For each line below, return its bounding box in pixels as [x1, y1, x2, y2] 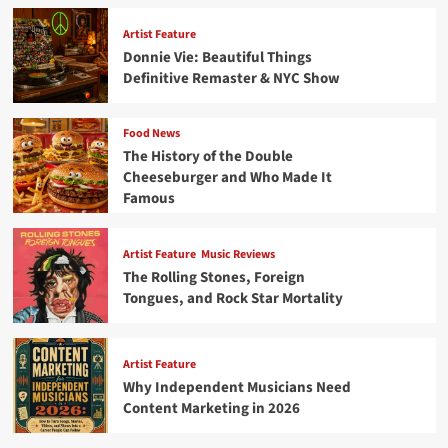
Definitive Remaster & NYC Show [122, 67, 340, 89]
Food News [122, 125, 180, 143]
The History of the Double [122, 146, 293, 168]
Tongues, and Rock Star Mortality [122, 287, 343, 309]
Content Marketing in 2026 [122, 397, 300, 419]
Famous [122, 188, 175, 210]
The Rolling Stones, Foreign [122, 266, 305, 288]
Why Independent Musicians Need [122, 376, 351, 398]
